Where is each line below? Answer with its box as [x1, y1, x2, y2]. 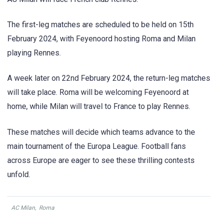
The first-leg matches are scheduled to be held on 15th [7, 20, 194, 30]
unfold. [7, 169, 30, 179]
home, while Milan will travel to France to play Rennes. [7, 102, 190, 111]
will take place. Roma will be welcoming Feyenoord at [7, 88, 189, 97]
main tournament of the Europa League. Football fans [7, 141, 186, 151]
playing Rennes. [7, 48, 61, 58]
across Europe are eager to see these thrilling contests [7, 155, 195, 165]
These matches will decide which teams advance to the [7, 127, 195, 137]
